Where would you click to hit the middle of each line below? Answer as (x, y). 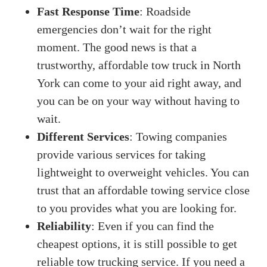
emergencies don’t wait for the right (125, 29)
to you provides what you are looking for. (137, 208)
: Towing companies (178, 136)
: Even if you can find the (153, 226)
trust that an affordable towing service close (144, 190)
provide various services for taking (122, 154)
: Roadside (165, 11)
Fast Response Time (89, 11)
